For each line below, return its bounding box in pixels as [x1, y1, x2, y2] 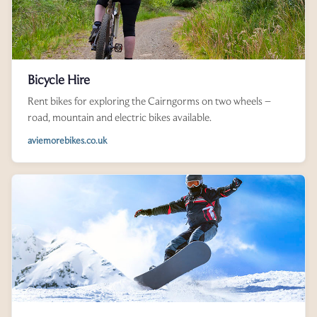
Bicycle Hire [28, 72, 90, 88]
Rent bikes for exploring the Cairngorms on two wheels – [28, 95, 271, 108]
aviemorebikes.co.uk [28, 134, 107, 146]
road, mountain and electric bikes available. [28, 111, 212, 124]
